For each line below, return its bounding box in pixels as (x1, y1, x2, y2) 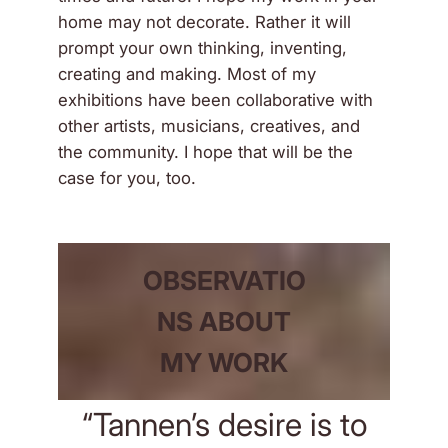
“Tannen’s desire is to (81, 404, 367, 444)
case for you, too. (58, 168, 197, 189)
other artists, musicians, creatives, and (58, 116, 361, 137)
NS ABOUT (157, 305, 291, 337)
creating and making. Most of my (58, 64, 317, 85)
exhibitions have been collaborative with (58, 90, 374, 111)
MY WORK (160, 346, 288, 378)
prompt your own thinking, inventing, (58, 38, 348, 59)
